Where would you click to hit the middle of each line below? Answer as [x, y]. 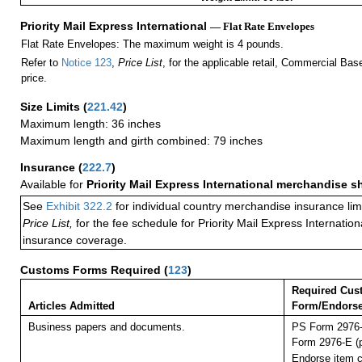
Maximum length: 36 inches [90, 124]
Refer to [41, 63]
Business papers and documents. [106, 327]
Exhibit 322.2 [79, 206]
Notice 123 [86, 63]
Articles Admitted [71, 306]
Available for [53, 185]
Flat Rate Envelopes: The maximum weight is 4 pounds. [152, 44]
